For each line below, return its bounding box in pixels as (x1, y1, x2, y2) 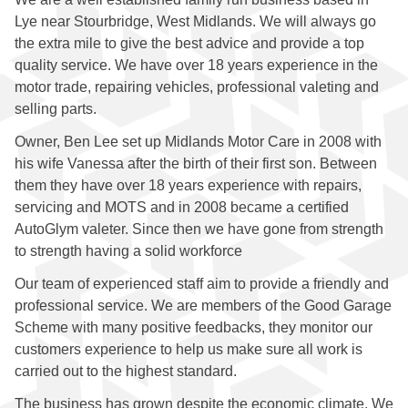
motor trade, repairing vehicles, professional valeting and (15, 79, 379, 96)
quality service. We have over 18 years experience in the (15, 57, 378, 74)
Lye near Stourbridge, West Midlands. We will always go (15, 14, 376, 30)
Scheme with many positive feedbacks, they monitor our (15, 320, 372, 336)
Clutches (43, 268, 100, 283)
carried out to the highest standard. (15, 363, 237, 380)
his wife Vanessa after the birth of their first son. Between (15, 156, 377, 172)
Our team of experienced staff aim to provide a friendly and (15, 276, 389, 292)
